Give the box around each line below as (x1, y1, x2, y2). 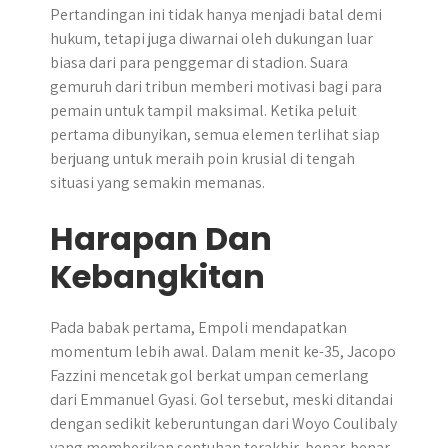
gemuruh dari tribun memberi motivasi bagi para (50, 76, 382, 97)
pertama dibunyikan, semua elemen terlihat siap (50, 124, 380, 145)
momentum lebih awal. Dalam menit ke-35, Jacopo (50, 341, 396, 362)
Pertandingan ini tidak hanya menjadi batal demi (50, 4, 382, 25)
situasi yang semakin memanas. (50, 172, 265, 193)
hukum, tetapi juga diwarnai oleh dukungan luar (50, 28, 373, 49)
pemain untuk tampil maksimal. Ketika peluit (50, 100, 357, 121)
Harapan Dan (50, 216, 272, 261)
